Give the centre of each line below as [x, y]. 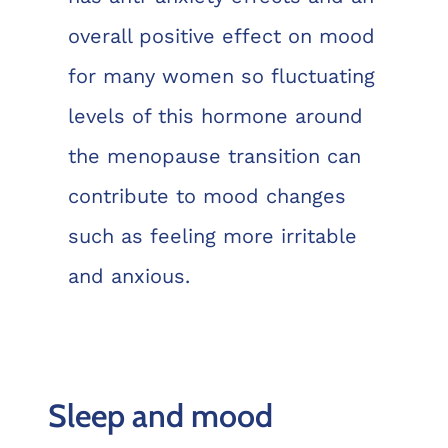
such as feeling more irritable [212, 236]
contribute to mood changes [206, 196]
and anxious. [128, 276]
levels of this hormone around [215, 116]
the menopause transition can [214, 156]
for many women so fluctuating [221, 76]
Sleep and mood [160, 415]
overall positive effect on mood [221, 36]
